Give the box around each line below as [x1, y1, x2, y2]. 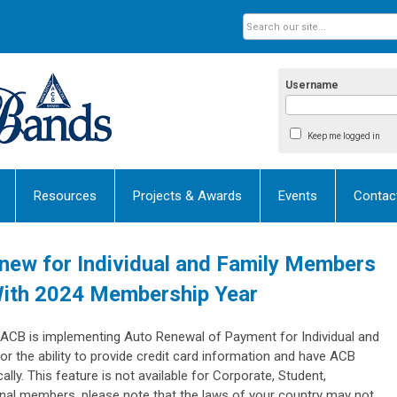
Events [278, 187, 317, 204]
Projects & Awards [133, 187, 242, 204]
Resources [34, 187, 97, 204]
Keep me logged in [307, 131, 380, 142]
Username [285, 79, 339, 92]
